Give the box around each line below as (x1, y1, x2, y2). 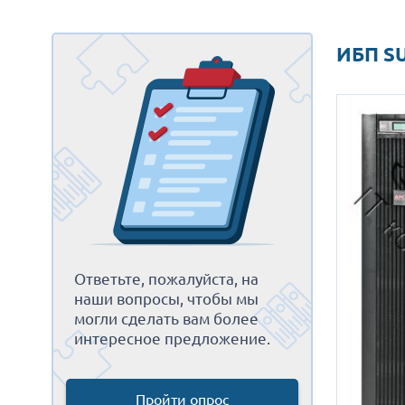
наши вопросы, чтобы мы (74, 288, 259, 307)
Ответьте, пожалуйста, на (74, 268, 259, 287)
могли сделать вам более (74, 308, 259, 327)
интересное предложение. (74, 328, 270, 347)
